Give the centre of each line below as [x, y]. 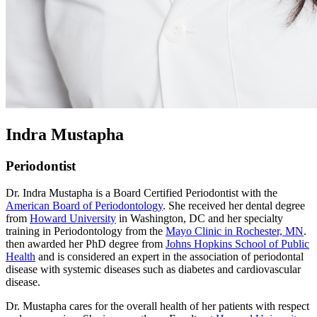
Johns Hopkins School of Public [237, 244]
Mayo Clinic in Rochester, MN [235, 231]
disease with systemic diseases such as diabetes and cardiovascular [153, 270]
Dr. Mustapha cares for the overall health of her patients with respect [157, 306]
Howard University [73, 219]
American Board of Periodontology [84, 206]
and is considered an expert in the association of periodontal [169, 257]
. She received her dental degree [234, 206]
